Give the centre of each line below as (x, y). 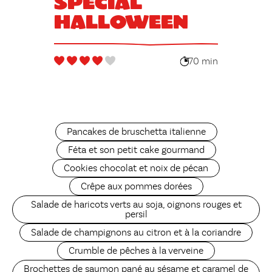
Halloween (121, 21)
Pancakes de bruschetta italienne (136, 133)
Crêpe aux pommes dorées (136, 187)
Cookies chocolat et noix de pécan (136, 169)
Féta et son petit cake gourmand (136, 151)
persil (136, 215)
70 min (203, 62)
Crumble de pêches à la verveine (136, 252)
